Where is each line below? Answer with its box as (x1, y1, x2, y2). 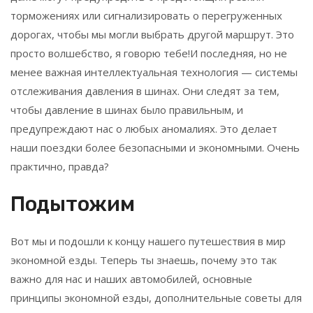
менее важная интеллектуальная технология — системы (10, 65, 298, 79)
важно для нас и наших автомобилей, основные (10, 272, 252, 286)
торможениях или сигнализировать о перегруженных (10, 8, 282, 22)
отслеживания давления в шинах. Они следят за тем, (10, 84, 279, 98)
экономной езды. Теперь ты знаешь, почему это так (10, 253, 277, 267)
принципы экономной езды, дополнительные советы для (10, 291, 302, 305)
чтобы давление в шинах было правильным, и (10, 103, 243, 117)
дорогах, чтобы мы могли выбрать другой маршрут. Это (10, 27, 294, 41)
